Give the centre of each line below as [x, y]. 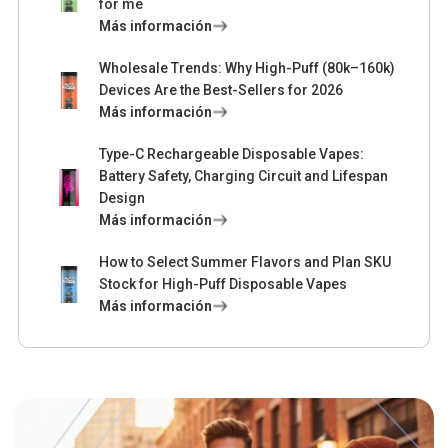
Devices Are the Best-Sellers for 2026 [221, 90]
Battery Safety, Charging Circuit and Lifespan [244, 176]
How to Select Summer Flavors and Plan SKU [245, 262]
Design [122, 198]
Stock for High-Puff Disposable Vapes [223, 284]
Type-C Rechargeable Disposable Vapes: [232, 154]
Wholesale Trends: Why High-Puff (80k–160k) [247, 68]
